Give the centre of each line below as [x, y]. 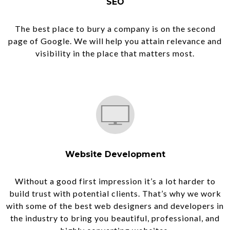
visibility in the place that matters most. [115, 53]
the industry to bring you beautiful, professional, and [115, 218]
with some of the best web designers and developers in [115, 206]
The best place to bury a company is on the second [115, 28]
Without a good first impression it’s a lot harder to [115, 181]
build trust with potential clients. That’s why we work [115, 193]
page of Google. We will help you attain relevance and [115, 41]
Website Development [115, 154]
